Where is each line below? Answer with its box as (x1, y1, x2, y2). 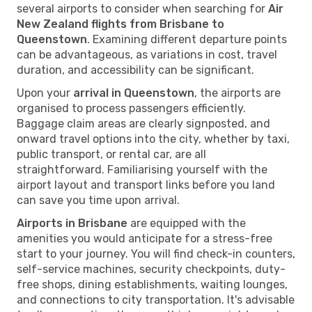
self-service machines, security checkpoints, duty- (17, 262, 286, 276)
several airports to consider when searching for (17, 1, 268, 15)
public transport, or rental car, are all (17, 147, 206, 161)
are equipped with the (127, 216, 246, 230)
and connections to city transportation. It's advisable (17, 292, 295, 306)
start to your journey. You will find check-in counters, (17, 247, 295, 260)
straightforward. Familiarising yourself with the (17, 162, 267, 176)
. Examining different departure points (87, 32, 287, 46)
